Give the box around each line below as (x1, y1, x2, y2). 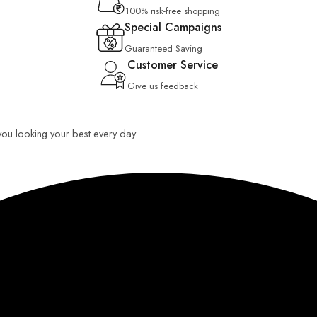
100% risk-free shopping (125, 4, 220, 18)
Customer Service (127, 57, 218, 73)
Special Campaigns (124, 19, 221, 35)
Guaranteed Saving (124, 42, 202, 55)
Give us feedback (127, 79, 198, 93)
